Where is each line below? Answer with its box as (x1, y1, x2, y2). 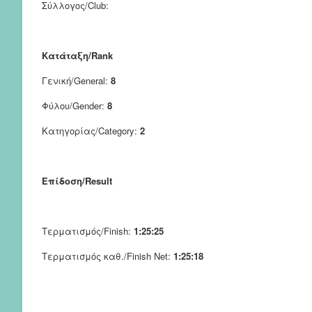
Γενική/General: (42, 73, 111, 87)
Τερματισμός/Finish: (42, 224, 134, 237)
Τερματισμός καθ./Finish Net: (42, 249, 173, 263)
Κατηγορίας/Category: (42, 123, 140, 137)
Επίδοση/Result (42, 173, 112, 187)
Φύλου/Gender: (42, 98, 107, 112)
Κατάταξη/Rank (42, 48, 113, 62)
